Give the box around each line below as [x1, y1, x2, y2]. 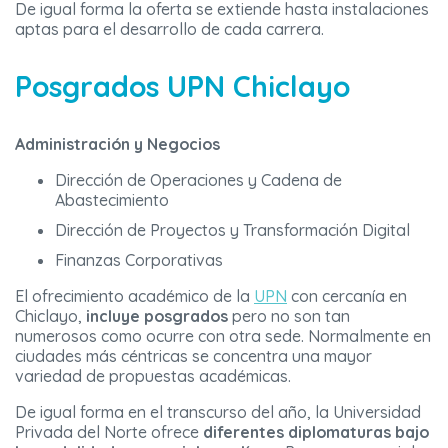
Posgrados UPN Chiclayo [15, 68, 350, 105]
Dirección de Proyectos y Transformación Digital [55, 220, 410, 241]
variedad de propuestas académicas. [15, 366, 291, 387]
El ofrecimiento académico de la [15, 286, 254, 307]
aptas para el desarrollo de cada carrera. [15, 19, 324, 40]
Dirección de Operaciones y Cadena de [55, 170, 342, 191]
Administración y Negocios [15, 134, 220, 155]
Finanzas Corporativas [55, 250, 223, 271]
